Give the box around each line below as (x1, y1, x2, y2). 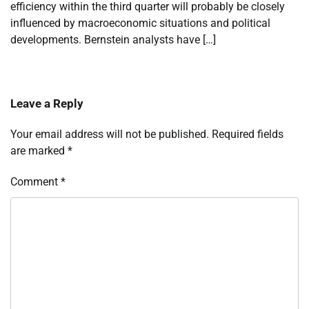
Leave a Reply (10, 96, 83, 110)
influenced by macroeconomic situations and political (10, 16, 270, 30)
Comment (10, 175, 61, 188)
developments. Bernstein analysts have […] (10, 32, 216, 46)
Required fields (212, 127, 283, 141)
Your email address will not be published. (10, 127, 209, 141)
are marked (10, 143, 68, 157)
